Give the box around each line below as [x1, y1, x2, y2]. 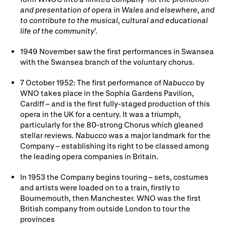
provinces [20, 214, 55, 223]
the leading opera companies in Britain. [20, 151, 158, 161]
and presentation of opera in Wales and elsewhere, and [20, 5, 214, 14]
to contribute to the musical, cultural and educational [20, 15, 208, 25]
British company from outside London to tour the [20, 203, 190, 213]
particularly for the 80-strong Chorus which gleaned [20, 120, 203, 129]
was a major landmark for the [108, 130, 210, 140]
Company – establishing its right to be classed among [20, 141, 209, 150]
